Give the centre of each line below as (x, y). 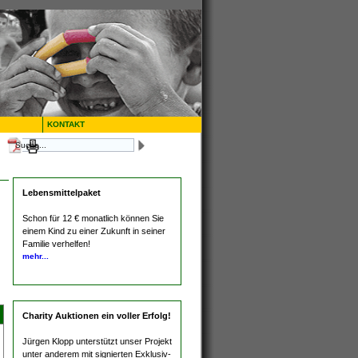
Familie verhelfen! (56, 243)
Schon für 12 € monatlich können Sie (93, 218)
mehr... (36, 256)
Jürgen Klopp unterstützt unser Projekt (97, 341)
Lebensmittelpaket (62, 193)
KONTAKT (66, 124)
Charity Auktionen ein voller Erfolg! (97, 316)
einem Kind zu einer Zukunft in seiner (94, 231)
